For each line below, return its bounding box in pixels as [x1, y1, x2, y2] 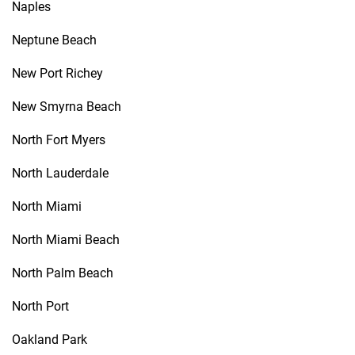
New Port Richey [12, 66, 103, 81]
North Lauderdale [12, 166, 109, 181]
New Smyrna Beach [12, 99, 121, 114]
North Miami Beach [12, 232, 120, 247]
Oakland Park [12, 332, 87, 347]
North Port [12, 299, 69, 314]
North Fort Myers [12, 132, 105, 147]
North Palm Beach [12, 265, 113, 281]
